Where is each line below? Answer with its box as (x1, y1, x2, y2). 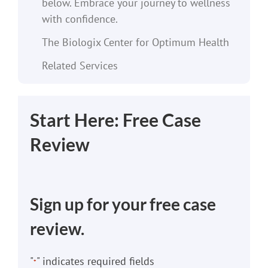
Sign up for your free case (29, 193, 216, 214)
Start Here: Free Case (29, 109, 201, 130)
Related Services (41, 58, 118, 72)
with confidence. (41, 11, 118, 26)
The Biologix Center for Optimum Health (41, 35, 229, 49)
